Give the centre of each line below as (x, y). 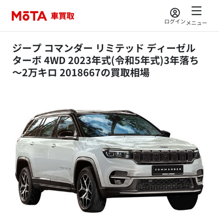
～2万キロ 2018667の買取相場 (81, 72)
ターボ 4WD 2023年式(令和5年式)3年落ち (106, 60)
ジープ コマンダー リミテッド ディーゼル (104, 48)
